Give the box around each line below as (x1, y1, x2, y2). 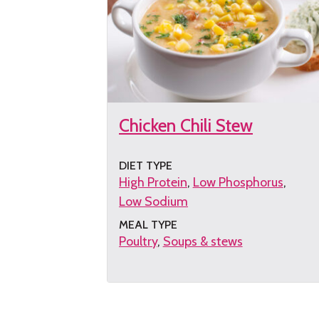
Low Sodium (119, 193, 188, 209)
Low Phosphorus (192, 174, 283, 190)
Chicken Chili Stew (119, 115, 253, 137)
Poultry (119, 233, 157, 249)
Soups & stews (162, 233, 243, 249)
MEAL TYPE (119, 217, 177, 231)
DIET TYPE (119, 158, 172, 172)
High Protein (119, 174, 187, 190)
